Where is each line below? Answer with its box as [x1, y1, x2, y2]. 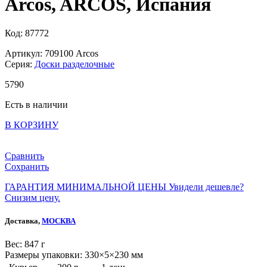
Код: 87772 [5, 28, 49, 39]
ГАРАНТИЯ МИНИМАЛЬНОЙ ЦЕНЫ [5, 182, 166, 193]
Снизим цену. [5, 193, 60, 203]
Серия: [5, 59, 35, 70]
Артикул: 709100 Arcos [5, 48, 98, 59]
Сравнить [5, 151, 44, 162]
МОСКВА [42, 216, 76, 226]
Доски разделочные [35, 59, 114, 70]
